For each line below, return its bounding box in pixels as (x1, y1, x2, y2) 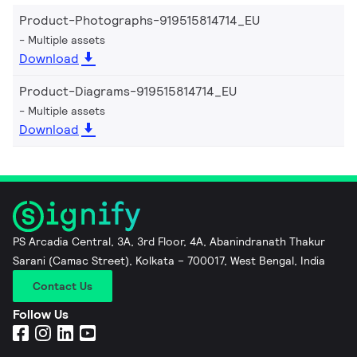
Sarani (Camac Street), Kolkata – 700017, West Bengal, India (13, 253, 325, 268)
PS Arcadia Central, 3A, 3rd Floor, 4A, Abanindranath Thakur (13, 233, 325, 249)
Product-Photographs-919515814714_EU (19, 11, 260, 29)
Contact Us (33, 278, 92, 293)
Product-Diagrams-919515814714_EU (19, 82, 237, 100)
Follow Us (13, 305, 69, 323)
